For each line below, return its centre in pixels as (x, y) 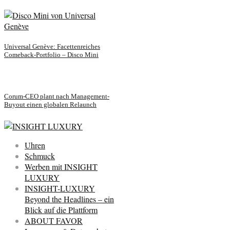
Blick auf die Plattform (61, 209)
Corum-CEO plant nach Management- (57, 97)
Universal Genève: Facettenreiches (52, 46)
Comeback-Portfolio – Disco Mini (51, 54)
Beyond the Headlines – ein (69, 199)
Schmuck (40, 156)
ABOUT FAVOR (54, 220)
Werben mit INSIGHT (61, 166)
